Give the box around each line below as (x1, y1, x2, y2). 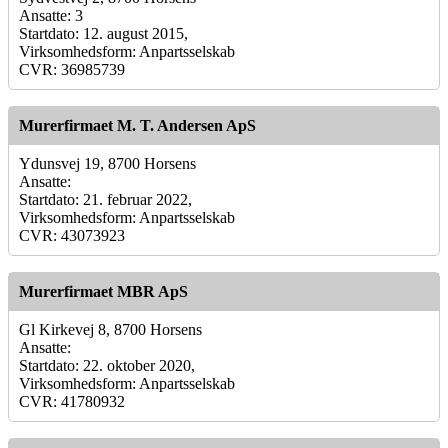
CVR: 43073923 (19, 226, 125, 244)
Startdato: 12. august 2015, (19, 24, 188, 42)
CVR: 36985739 (19, 60, 125, 78)
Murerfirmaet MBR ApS (19, 282, 188, 300)
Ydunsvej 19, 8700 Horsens (19, 154, 196, 172)
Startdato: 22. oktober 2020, (19, 356, 195, 374)
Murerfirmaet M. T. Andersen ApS (19, 116, 256, 134)
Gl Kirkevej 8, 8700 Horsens (19, 320, 202, 338)
